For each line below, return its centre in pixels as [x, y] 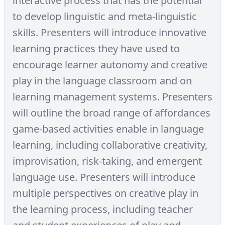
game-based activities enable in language [108, 129]
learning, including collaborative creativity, [110, 145]
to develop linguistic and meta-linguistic [105, 16]
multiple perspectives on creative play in [105, 193]
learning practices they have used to [96, 48]
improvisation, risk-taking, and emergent [107, 161]
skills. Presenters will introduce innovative [109, 32]
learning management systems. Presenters [113, 97]
